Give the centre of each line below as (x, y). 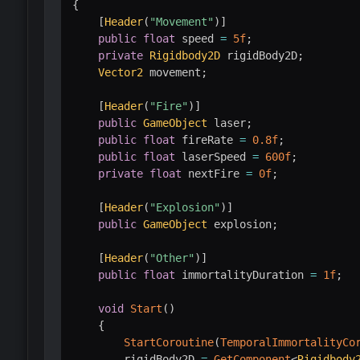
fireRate (207, 139)
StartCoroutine (168, 342)
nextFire (213, 173)
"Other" (172, 258)
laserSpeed (213, 156)
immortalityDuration (242, 274)
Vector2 (120, 72)
